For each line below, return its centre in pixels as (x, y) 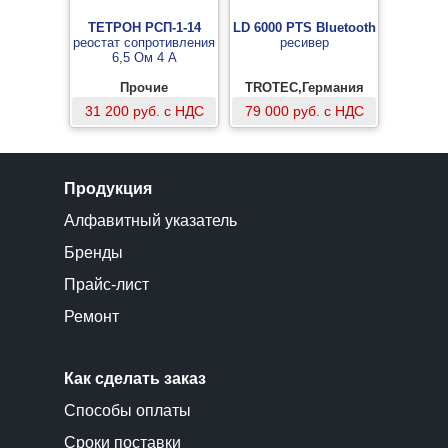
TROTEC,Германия (304, 87)
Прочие (144, 87)
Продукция (108, 188)
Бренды (93, 252)
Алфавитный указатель (150, 220)
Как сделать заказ (135, 378)
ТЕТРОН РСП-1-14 (144, 27)
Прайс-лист (106, 284)
